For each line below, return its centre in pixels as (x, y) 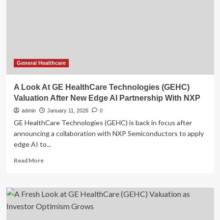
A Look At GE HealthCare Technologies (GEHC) (101, 87)
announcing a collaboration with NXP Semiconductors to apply (109, 133)
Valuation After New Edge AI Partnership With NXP (107, 98)
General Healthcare (41, 63)
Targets (54, 35)
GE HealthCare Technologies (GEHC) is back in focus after (103, 123)
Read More (28, 160)
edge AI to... (32, 144)
